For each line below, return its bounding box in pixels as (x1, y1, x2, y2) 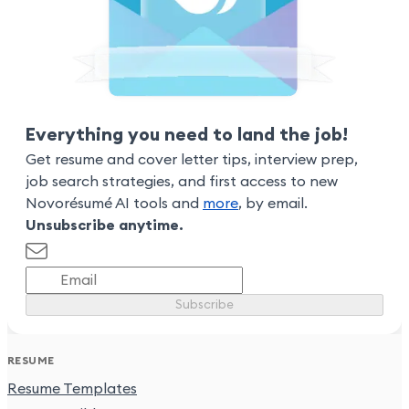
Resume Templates (7, 382, 137, 397)
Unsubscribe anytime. (26, 218, 184, 234)
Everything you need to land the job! (26, 126, 348, 145)
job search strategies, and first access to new (26, 174, 338, 190)
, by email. (238, 196, 308, 212)
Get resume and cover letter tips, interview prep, (26, 152, 358, 168)
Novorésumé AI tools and (26, 196, 203, 212)
